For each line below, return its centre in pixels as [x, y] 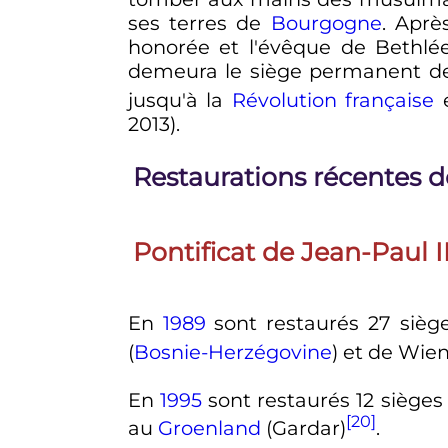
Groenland [209, 427]
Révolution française [333, 99]
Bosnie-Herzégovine [232, 351]
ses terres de [199, 23]
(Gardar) [303, 427]
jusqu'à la [179, 99]
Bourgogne [326, 23]
